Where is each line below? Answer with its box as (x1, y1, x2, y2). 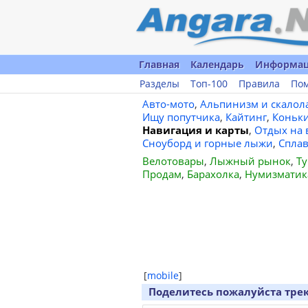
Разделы (140, 77, 179, 90)
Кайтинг (225, 110, 267, 124)
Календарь (190, 58, 244, 71)
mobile (147, 268, 179, 282)
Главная (139, 58, 179, 71)
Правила (239, 77, 280, 90)
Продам (142, 167, 181, 181)
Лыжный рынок (209, 154, 291, 168)
